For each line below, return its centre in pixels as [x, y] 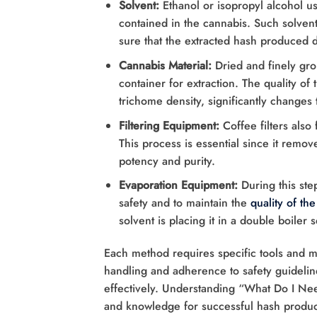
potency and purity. [167, 161]
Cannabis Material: [165, 65]
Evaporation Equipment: [180, 185]
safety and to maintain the [184, 203]
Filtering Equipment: [171, 125]
